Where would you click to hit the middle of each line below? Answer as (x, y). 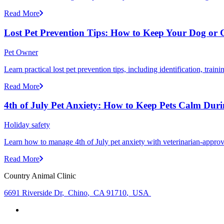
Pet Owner (21, 52)
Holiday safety (27, 124)
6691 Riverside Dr (33, 192)
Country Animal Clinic (40, 175)
